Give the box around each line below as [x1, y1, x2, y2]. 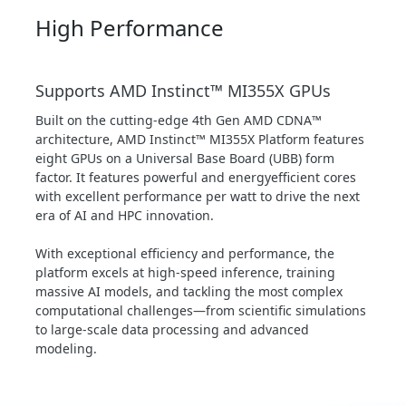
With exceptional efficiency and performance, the [35, 245, 334, 263]
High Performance [35, 13, 224, 43]
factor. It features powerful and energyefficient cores [35, 169, 356, 187]
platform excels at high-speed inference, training [35, 264, 335, 282]
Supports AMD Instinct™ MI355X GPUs [35, 80, 331, 102]
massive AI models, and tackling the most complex [35, 283, 343, 301]
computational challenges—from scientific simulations [35, 302, 366, 320]
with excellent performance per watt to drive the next [35, 188, 360, 206]
